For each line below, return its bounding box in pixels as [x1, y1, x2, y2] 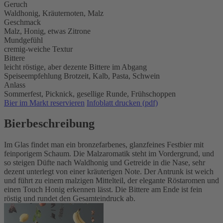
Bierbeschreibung [4, 117, 95, 130]
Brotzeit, [64, 71, 93, 80]
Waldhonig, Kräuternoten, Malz [4, 8, 104, 17]
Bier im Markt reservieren [4, 98, 85, 107]
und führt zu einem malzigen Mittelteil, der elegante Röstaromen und [4, 176, 219, 185]
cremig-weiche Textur [4, 44, 73, 53]
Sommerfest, [4, 89, 45, 98]
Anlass [4, 80, 25, 89]
